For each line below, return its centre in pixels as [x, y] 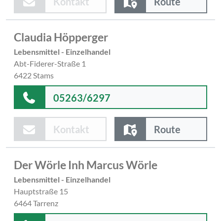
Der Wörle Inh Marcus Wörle [86, 165]
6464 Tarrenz [36, 203]
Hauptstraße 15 [41, 191]
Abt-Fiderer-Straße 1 [50, 63]
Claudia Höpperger [61, 37]
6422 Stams [34, 75]
